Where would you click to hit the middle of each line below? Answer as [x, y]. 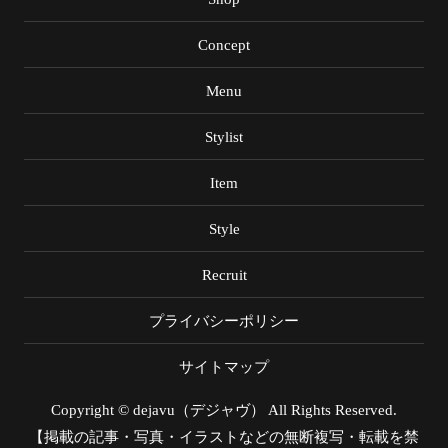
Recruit [224, 274]
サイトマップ [224, 366]
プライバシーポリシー [224, 320]
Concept [224, 44]
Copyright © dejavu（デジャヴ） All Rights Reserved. [224, 409]
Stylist [224, 136]
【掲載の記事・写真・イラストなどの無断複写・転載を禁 [224, 436]
